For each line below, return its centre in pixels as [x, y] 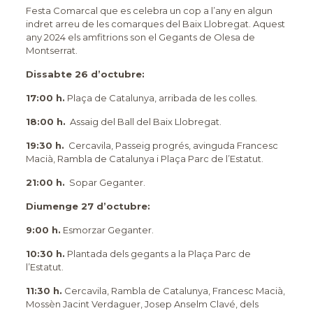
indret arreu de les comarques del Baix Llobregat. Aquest [155, 24]
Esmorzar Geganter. [107, 230]
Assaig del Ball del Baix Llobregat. [143, 122]
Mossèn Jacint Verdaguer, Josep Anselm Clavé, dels [142, 304]
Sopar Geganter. [105, 183]
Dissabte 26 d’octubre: [85, 74]
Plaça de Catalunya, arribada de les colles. [161, 98]
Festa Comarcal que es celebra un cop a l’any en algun [149, 11]
